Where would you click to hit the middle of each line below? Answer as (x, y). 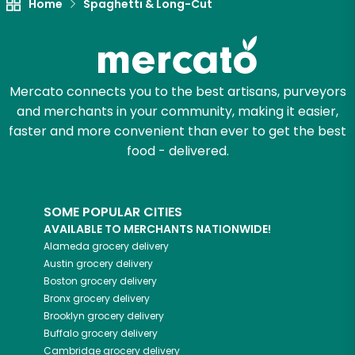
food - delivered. (177, 151)
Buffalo (61, 334)
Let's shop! (177, 20)
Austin (59, 264)
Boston (61, 281)
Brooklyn (64, 316)
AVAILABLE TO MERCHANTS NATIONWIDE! (157, 229)
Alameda (67, 246)
